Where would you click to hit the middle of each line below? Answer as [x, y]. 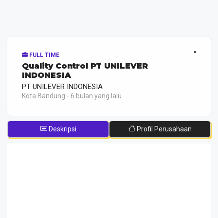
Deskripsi [62, 129]
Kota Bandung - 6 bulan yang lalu [72, 96]
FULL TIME [44, 55]
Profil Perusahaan [163, 129]
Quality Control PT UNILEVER [85, 66]
